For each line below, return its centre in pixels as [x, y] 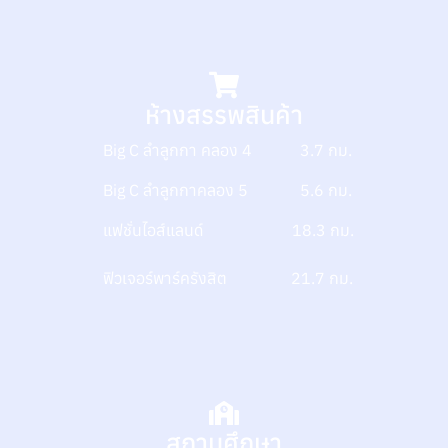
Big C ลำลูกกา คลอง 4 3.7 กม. [223, 149]
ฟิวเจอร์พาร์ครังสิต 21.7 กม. [223, 277]
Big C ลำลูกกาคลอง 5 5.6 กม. [223, 189]
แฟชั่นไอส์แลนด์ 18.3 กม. [224, 229]
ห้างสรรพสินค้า [224, 114]
